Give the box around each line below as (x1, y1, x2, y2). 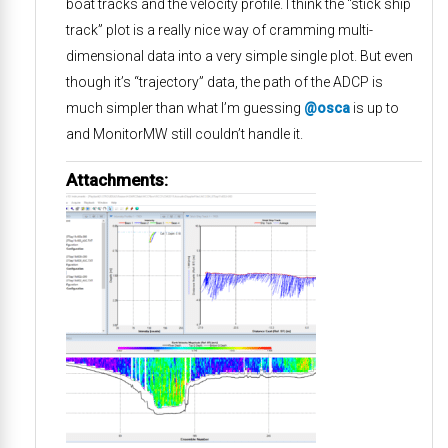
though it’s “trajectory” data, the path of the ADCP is (66, 74, 383, 90)
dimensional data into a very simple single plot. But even (66, 48, 413, 64)
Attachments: (66, 170, 168, 190)
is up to (350, 100, 399, 116)
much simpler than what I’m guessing (66, 100, 304, 116)
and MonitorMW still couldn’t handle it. (66, 126, 303, 142)
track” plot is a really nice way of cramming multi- (66, 22, 373, 38)
